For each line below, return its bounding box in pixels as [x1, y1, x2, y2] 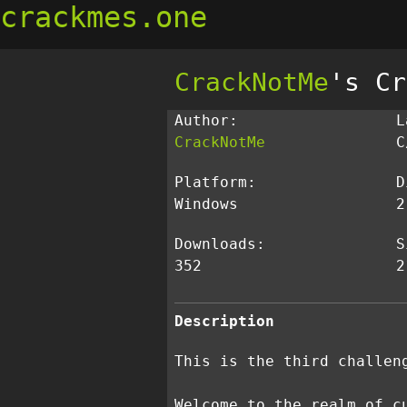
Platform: [174, 174, 256, 191]
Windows [174, 195, 238, 213]
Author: [174, 112, 238, 129]
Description [174, 313, 274, 330]
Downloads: [174, 235, 265, 253]
